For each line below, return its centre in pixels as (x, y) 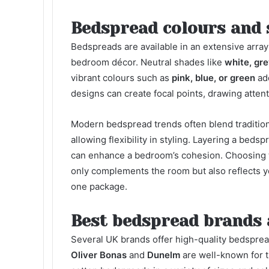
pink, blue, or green (213, 78)
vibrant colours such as (121, 78)
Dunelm (164, 255)
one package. (99, 186)
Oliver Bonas (99, 255)
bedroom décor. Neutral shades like (148, 62)
